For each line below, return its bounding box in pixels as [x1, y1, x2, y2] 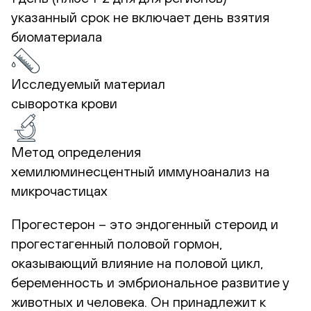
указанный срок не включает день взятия [11, 8, 269, 25]
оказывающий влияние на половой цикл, [11, 254, 263, 271]
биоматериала [11, 28, 102, 44]
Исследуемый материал [11, 75, 165, 92]
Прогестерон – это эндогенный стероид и [11, 215, 278, 232]
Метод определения [11, 143, 141, 160]
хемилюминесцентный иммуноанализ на [11, 162, 269, 179]
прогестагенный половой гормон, [11, 235, 222, 251]
